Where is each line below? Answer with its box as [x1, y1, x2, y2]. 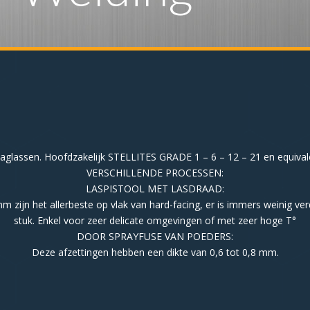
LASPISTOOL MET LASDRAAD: [86, 182, 224, 195]
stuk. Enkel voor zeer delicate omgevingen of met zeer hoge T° [14, 214, 296, 227]
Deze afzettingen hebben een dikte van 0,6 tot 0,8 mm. [31, 246, 279, 259]
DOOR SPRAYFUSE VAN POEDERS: [77, 230, 233, 243]
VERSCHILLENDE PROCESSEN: [86, 166, 224, 179]
